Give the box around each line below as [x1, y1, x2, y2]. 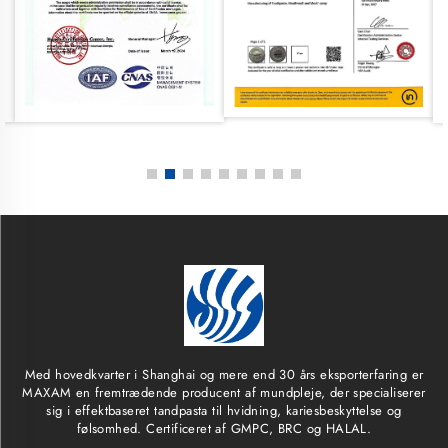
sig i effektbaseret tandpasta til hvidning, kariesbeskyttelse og [46, 401, 402, 421]
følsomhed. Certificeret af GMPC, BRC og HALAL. [76, 419, 372, 439]
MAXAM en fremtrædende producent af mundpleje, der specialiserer [22, 383, 426, 403]
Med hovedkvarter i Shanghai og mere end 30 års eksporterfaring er [24, 365, 424, 385]
